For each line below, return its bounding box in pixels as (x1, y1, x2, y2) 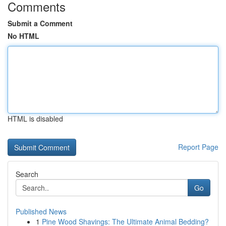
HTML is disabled (8, 114, 63, 124)
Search (16, 169, 38, 179)
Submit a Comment (8, 18, 73, 28)
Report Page (178, 142, 218, 152)
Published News (16, 206, 67, 216)
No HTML (8, 31, 39, 41)
